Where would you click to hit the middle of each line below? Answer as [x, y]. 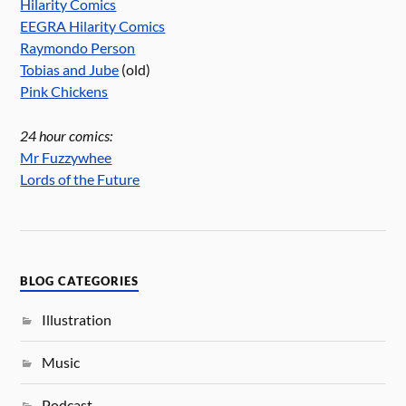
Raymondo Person [78, 48]
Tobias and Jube [70, 70]
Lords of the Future [80, 179]
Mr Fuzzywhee [66, 157]
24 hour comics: [67, 135]
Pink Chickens [64, 92]
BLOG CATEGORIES [80, 282]
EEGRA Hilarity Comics [93, 26]
